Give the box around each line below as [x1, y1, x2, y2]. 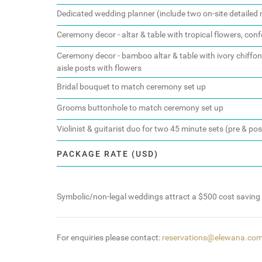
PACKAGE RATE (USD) [57, 149, 158, 160]
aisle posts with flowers [57, 63, 142, 74]
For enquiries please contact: [57, 233, 162, 243]
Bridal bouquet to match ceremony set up [57, 82, 206, 92]
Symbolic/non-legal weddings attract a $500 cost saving [57, 192, 260, 202]
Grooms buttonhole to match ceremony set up [57, 103, 223, 113]
